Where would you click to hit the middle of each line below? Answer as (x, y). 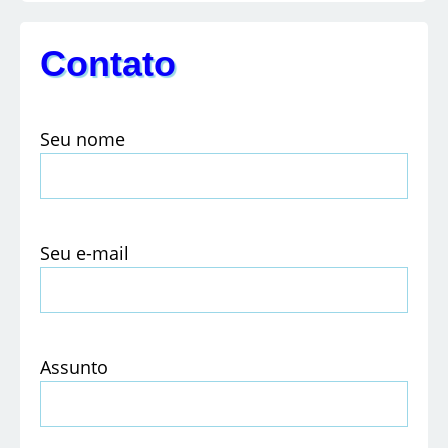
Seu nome (82, 139)
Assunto (74, 367)
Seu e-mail (84, 253)
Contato (108, 64)
